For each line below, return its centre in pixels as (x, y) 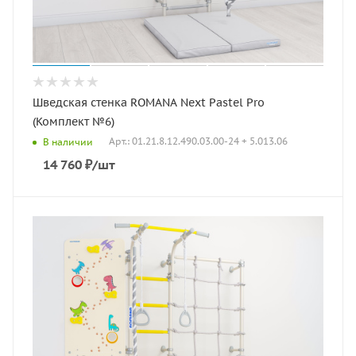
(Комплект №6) (74, 122)
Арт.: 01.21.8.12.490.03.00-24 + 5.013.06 (198, 141)
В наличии (68, 141)
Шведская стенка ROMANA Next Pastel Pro (149, 103)
